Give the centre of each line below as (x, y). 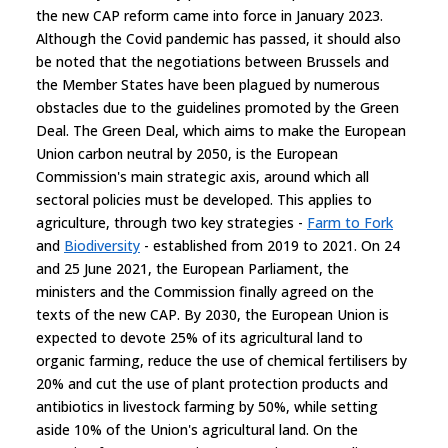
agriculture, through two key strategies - (171, 222)
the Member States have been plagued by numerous (208, 84)
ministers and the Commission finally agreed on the (205, 291)
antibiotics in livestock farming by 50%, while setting (207, 406)
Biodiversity (102, 245)
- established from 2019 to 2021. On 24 (270, 245)
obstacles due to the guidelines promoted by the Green (217, 107)
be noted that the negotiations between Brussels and (212, 61)
